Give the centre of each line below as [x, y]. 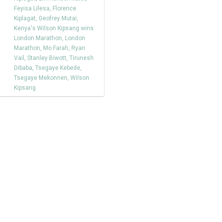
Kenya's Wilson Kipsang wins [54, 28]
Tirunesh [82, 58]
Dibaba [23, 68]
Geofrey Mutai [58, 18]
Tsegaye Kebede [58, 68]
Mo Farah [56, 48]
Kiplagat [25, 18]
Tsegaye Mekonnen [41, 78]
